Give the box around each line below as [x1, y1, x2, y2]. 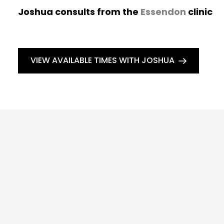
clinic [186, 5, 214, 18]
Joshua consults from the [18, 5, 140, 18]
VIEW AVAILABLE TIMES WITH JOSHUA [30, 54, 174, 66]
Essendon [140, 5, 186, 18]
